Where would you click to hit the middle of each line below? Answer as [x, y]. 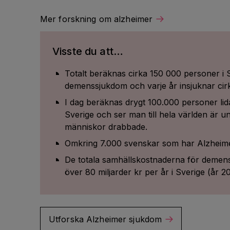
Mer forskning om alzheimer [97, 19]
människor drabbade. [106, 127]
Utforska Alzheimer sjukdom [106, 219]
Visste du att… [88, 51]
